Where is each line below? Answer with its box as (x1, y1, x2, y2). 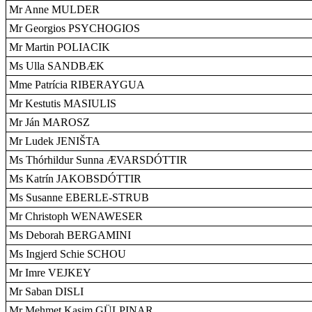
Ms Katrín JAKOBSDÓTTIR (9, 173, 141, 185)
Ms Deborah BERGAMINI (9, 229, 131, 241)
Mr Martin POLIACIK (9, 41, 110, 53)
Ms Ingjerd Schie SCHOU (9, 248, 126, 260)
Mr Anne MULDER (9, 3, 100, 15)
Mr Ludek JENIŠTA (9, 135, 100, 147)
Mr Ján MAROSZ (9, 116, 90, 128)
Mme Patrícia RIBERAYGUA (9, 79, 145, 91)
